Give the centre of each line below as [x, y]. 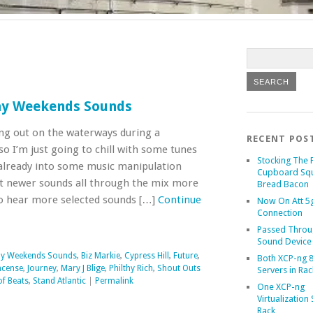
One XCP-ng [281, 287]
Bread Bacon [283, 184]
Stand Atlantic [59, 281]
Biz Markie [100, 256]
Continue [179, 200]
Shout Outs [179, 269]
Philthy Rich [131, 269]
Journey [42, 269]
